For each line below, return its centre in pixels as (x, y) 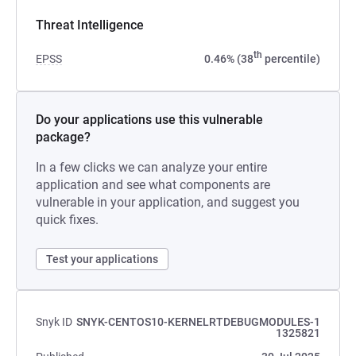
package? (63, 137)
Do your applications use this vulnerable (149, 120)
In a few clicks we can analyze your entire (151, 167)
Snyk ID (54, 322)
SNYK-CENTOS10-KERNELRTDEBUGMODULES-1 (198, 322)
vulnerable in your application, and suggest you (168, 202)
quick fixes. (67, 220)
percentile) (291, 59)
